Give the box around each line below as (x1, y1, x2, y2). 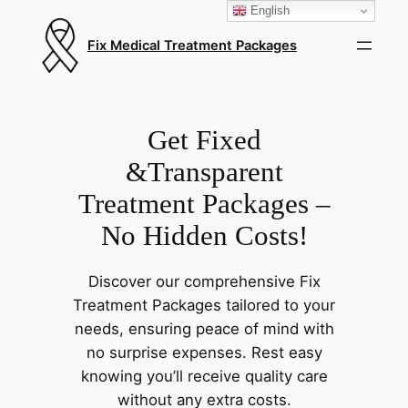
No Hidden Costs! (100, 219, 308, 251)
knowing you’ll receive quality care (80, 366, 328, 385)
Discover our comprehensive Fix (87, 271, 321, 291)
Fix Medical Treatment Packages (87, 37, 297, 54)
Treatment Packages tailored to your (73, 295, 335, 314)
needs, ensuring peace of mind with (74, 319, 334, 338)
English (247, 3, 291, 17)
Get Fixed (147, 123, 261, 156)
